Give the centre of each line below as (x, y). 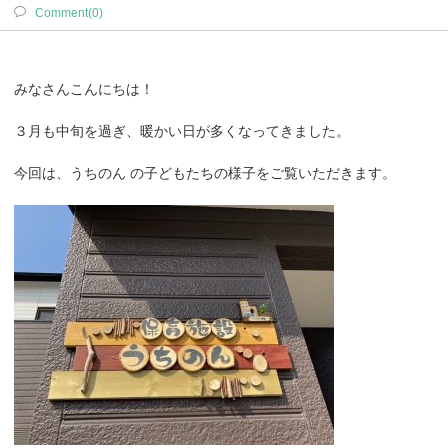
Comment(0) (69, 12)
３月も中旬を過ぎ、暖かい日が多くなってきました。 (182, 131)
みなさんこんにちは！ (84, 89)
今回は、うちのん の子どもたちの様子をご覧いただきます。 (205, 173)
